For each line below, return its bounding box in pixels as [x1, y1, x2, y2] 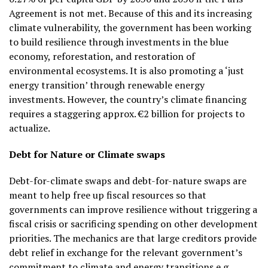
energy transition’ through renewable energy [9, 78, 205, 92]
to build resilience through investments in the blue [9, 35, 229, 48]
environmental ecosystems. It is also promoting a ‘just [9, 63, 244, 77]
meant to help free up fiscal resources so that [9, 188, 206, 202]
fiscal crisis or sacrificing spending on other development [9, 217, 258, 230]
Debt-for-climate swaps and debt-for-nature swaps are [9, 173, 246, 187]
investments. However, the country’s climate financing [9, 92, 246, 106]
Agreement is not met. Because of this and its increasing [9, 6, 252, 20]
